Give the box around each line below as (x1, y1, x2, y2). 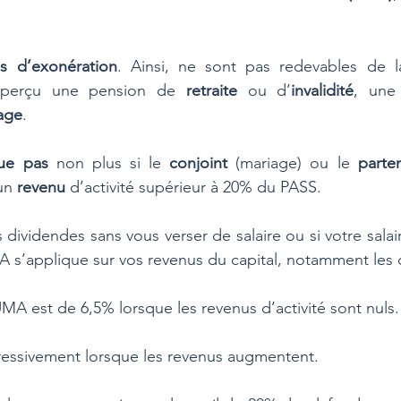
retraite (185, 81, 248, 100)
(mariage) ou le (235, 153, 358, 173)
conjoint (169, 153, 236, 173)
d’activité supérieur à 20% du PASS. (70, 177, 321, 197)
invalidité (291, 81, 354, 100)
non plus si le (47, 153, 170, 173)
